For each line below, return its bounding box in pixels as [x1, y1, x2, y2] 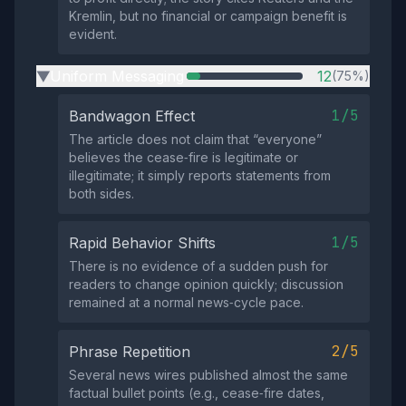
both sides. [69, 186, 134, 202]
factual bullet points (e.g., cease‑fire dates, [69, 385, 324, 401]
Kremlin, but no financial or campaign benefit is [69, 8, 347, 24]
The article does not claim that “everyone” [69, 131, 322, 148]
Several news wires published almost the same [69, 367, 348, 383]
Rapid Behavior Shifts [69, 234, 216, 253]
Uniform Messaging [50, 67, 184, 86]
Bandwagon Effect [69, 107, 195, 126]
